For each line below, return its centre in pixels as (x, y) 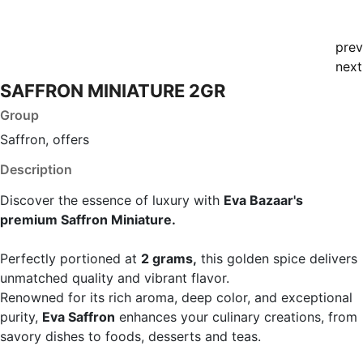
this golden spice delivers (277, 258)
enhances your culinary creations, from (236, 316)
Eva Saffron (79, 316)
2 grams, (169, 258)
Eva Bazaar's (263, 200)
